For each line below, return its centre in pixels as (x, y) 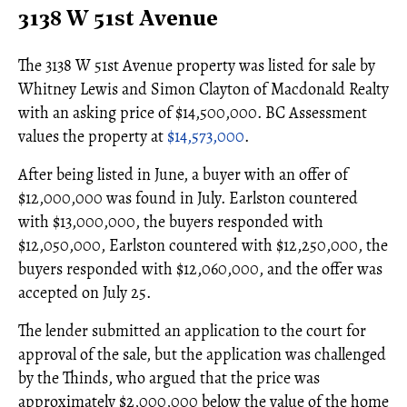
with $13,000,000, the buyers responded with (171, 221)
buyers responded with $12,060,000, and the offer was (200, 268)
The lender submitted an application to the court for (192, 330)
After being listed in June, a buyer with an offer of (183, 174)
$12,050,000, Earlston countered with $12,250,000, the (203, 245)
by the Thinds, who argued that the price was (169, 377)
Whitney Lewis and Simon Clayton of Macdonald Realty (203, 89)
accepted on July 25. (84, 292)
